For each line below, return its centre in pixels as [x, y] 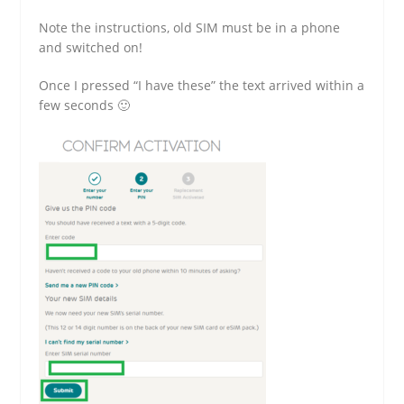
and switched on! [91, 47]
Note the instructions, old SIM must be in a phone [190, 27]
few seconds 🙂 [85, 105]
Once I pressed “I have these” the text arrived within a [202, 85]
